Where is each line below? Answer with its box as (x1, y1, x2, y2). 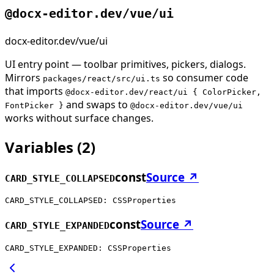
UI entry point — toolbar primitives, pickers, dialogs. (5, 57, 246, 71)
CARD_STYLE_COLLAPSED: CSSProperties (5, 196, 176, 206)
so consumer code (160, 70, 248, 84)
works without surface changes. (5, 111, 154, 125)
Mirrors (5, 70, 43, 84)
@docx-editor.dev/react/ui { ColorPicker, (65, 87, 261, 97)
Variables (5, 136, 73, 157)
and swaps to (64, 97, 130, 111)
